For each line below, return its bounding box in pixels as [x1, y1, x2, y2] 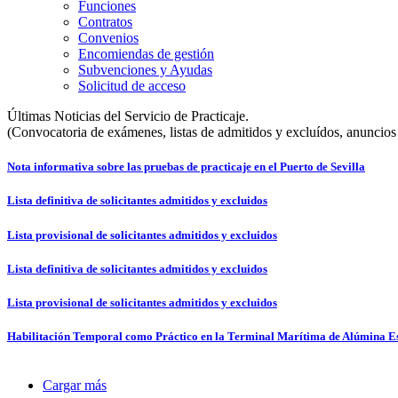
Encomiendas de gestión [78, 46, 214, 61]
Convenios [78, 30, 139, 45]
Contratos [78, 14, 132, 29]
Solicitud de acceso [78, 78, 186, 93]
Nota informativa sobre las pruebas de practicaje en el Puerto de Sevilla [7, 160, 365, 174]
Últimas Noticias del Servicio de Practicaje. [7, 108, 249, 123]
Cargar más [43, 378, 107, 394]
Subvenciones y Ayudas [78, 62, 212, 77]
